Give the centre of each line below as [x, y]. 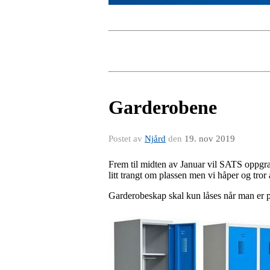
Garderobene [163, 108]
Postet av [127, 139]
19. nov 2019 [210, 139]
